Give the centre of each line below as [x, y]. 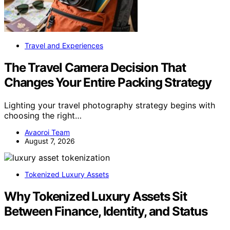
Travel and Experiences [64, 46]
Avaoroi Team [47, 132]
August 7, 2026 [50, 141]
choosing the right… [43, 116]
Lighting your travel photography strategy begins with [110, 106]
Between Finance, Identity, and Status [106, 212]
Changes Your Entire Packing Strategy [108, 83]
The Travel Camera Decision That [95, 68]
